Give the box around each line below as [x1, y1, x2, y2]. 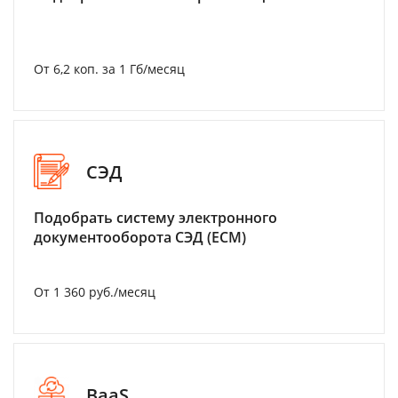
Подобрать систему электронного [34, 208, 277, 228]
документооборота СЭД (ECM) [34, 227, 246, 248]
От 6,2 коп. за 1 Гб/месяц [34, 60, 185, 78]
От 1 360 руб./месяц [34, 283, 155, 301]
